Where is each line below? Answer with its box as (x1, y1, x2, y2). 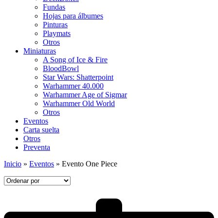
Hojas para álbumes (43, 11, 103, 20)
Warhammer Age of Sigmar (43, 90, 127, 99)
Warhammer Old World (43, 99, 115, 108)
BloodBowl (43, 64, 79, 73)
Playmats (43, 29, 71, 37)
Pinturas (43, 20, 68, 29)
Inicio (4, 159, 21, 168)
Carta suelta (23, 125, 59, 134)
